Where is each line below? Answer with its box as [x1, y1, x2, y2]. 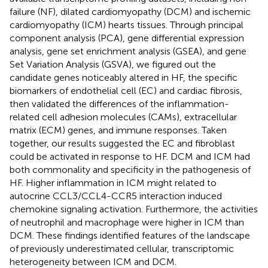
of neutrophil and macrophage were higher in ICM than [10, 216, 244, 228]
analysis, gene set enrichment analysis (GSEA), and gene [10, 45, 246, 57]
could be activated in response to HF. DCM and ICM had [10, 150, 250, 162]
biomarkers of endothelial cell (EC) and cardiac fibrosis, [10, 84, 242, 96]
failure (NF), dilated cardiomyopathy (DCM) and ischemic [10, 5, 251, 17]
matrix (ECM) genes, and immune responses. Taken [10, 124, 227, 136]
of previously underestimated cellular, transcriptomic [10, 242, 234, 254]
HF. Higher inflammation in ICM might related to [10, 176, 217, 188]
